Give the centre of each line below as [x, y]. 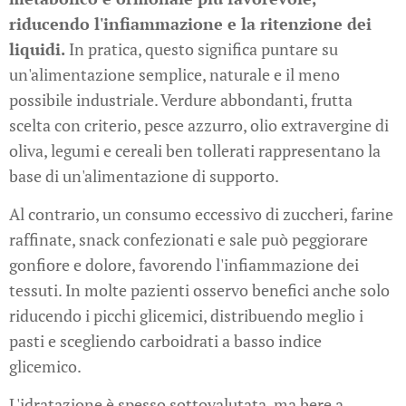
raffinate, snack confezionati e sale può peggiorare [188, 240]
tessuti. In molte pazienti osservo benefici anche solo [199, 290]
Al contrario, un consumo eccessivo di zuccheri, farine [201, 214]
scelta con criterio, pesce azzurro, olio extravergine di [199, 126]
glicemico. [45, 367]
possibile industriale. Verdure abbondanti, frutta [181, 100]
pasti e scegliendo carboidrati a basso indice [165, 341]
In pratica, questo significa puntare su [202, 49]
